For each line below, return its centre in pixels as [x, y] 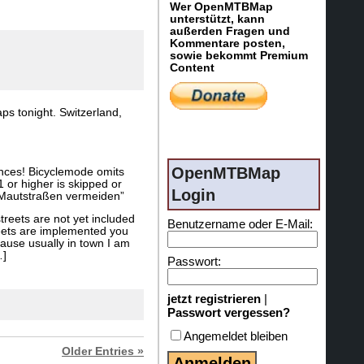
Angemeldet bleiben [236, 336]
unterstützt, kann [217, 19]
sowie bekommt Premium [239, 56]
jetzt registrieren [214, 298]
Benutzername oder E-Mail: [240, 223]
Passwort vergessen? [229, 312]
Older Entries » [103, 351]
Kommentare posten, [227, 43]
